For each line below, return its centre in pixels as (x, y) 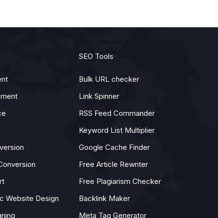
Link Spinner (99, 96)
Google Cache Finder (114, 147)
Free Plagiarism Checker (120, 181)
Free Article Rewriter (113, 164)
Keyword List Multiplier (117, 130)
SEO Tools (96, 56)
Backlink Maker (104, 198)
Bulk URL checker (109, 79)
